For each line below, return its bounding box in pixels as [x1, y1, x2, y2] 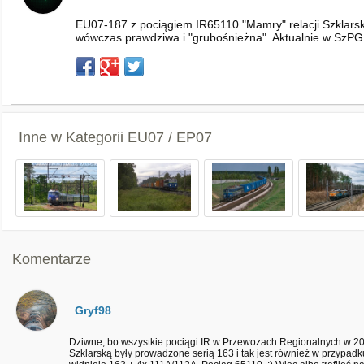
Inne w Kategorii [19, 129, 128, 145]
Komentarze [12, 251, 91, 267]
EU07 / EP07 [128, 129, 212, 145]
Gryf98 [75, 304, 111, 317]
